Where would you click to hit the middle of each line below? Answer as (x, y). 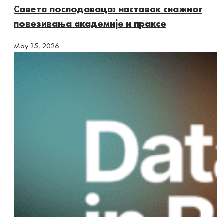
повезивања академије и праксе (90, 23)
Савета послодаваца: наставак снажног (108, 8)
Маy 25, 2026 (36, 46)
